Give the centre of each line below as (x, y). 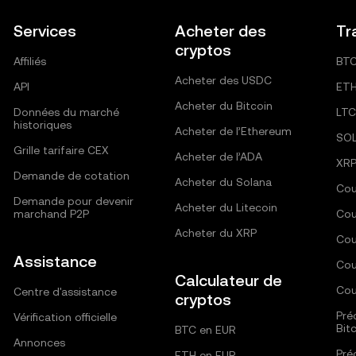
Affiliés (30, 61)
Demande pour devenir (74, 201)
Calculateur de (228, 281)
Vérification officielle (66, 317)
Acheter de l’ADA (218, 157)
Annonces (40, 342)
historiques (43, 125)
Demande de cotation (72, 176)
